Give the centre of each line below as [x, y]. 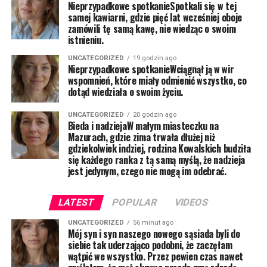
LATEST [77, 202]
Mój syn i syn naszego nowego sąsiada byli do [154, 234]
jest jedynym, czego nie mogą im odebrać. [147, 171]
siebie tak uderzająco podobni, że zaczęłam [150, 245]
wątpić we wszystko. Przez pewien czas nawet [155, 256]
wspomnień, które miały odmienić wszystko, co [157, 80]
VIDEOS [192, 202]
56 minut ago [153, 223]
